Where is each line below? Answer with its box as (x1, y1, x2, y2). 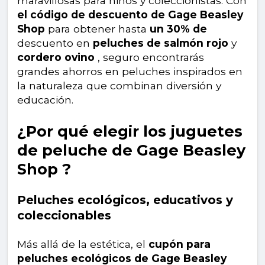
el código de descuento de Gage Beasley (17, 8, 243, 21)
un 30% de (150, 22, 207, 35)
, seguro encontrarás (95, 51, 204, 64)
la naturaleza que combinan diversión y (17, 79, 221, 92)
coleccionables (17, 208, 111, 223)
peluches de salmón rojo (93, 37, 228, 50)
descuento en (17, 37, 93, 50)
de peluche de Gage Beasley (17, 141, 245, 160)
